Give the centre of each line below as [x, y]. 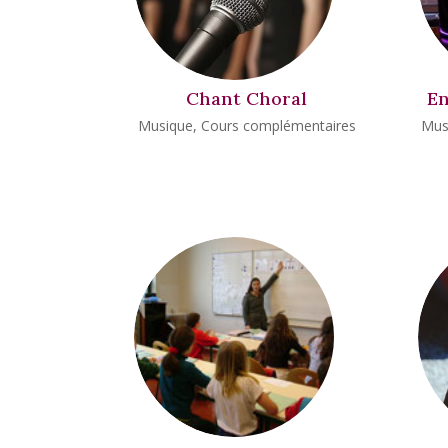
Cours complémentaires [278, 125]
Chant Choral [247, 99]
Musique [165, 125]
